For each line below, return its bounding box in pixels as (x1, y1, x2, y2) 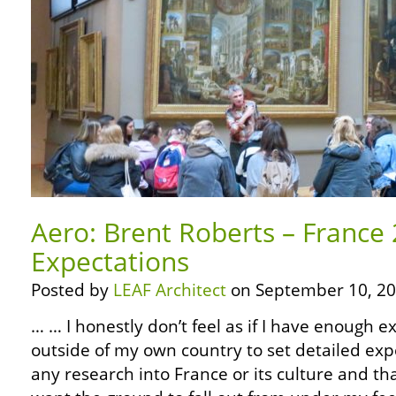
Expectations (31, 243, 189, 279)
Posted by (31, 278, 113, 301)
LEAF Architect (113, 278, 226, 301)
